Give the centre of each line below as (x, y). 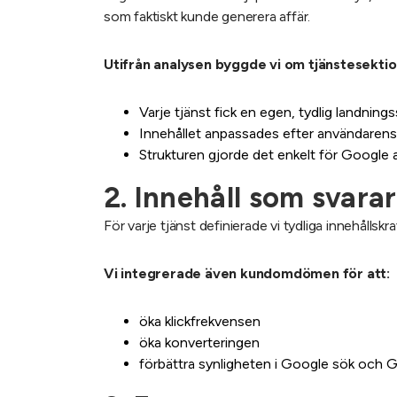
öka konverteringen (199, 342)
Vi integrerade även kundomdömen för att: (247, 273)
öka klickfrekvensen (200, 321)
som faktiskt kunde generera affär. (207, 16)
